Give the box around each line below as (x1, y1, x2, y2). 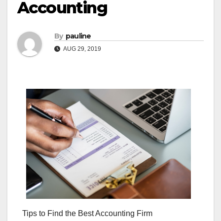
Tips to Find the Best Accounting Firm (22, 209, 152, 218)
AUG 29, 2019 (62, 45, 101, 53)
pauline (65, 32, 91, 41)
